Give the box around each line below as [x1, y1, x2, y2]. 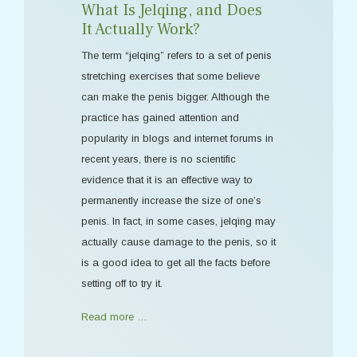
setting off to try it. [81, 277, 163, 289]
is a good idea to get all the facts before [81, 256, 270, 269]
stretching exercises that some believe [81, 69, 260, 82]
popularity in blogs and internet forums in [81, 131, 273, 144]
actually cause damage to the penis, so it [81, 235, 276, 248]
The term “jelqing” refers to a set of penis [81, 49, 272, 61]
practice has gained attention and [81, 111, 239, 124]
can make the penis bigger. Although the [81, 90, 269, 103]
